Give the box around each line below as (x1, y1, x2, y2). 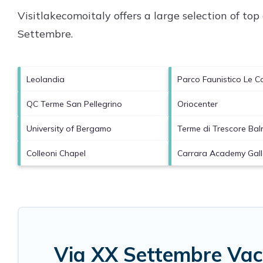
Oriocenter (177, 98, 218, 109)
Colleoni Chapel (26, 147, 86, 159)
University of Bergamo (26, 123, 112, 134)
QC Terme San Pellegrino (26, 98, 122, 109)
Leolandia (26, 73, 65, 85)
